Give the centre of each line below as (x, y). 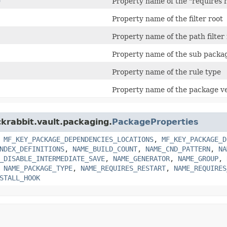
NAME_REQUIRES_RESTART (123, 168)
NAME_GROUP (198, 159)
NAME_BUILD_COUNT (105, 149)
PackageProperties (155, 122)
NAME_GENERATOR (141, 159)
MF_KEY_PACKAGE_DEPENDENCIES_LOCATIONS (79, 139)
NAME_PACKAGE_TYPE (38, 168)
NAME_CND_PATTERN (178, 149)
